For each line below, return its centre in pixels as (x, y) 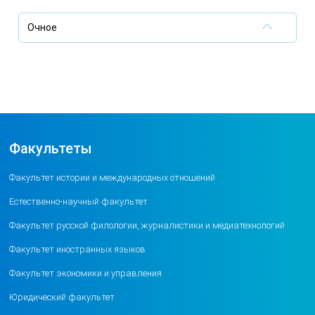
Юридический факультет (62, 297)
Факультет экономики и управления (86, 273)
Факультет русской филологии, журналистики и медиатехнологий (147, 225)
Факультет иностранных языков (78, 249)
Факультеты (51, 148)
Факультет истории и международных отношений (112, 178)
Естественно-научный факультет (79, 201)
